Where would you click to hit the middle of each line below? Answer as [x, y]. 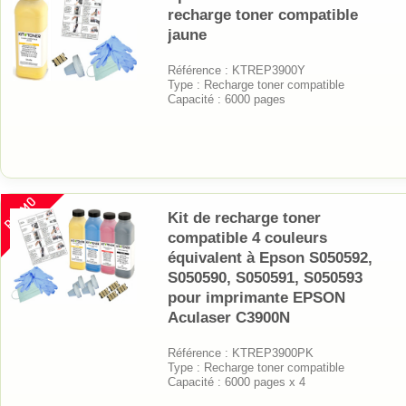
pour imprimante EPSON [256, 297]
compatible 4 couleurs [247, 237]
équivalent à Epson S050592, [270, 257]
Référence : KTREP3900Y [237, 70]
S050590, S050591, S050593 [265, 277]
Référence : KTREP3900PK [241, 353]
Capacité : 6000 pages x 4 [237, 382]
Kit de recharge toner [244, 217]
